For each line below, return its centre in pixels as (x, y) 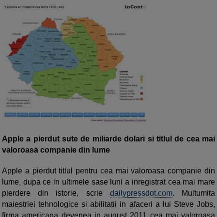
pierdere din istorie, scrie (56, 193)
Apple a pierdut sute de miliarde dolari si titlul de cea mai (108, 139)
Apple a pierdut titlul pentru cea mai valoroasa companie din (108, 171)
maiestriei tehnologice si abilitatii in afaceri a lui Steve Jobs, (108, 204)
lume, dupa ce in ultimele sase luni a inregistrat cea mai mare (108, 182)
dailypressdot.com (141, 193)
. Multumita (194, 193)
